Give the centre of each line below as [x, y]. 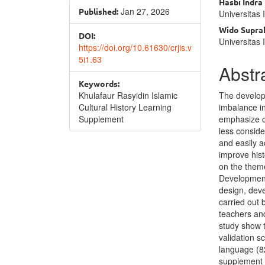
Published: [98, 11]
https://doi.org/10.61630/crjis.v [135, 47]
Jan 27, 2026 [144, 11]
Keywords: [99, 83]
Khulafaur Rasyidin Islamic [128, 95]
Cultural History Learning [125, 107]
